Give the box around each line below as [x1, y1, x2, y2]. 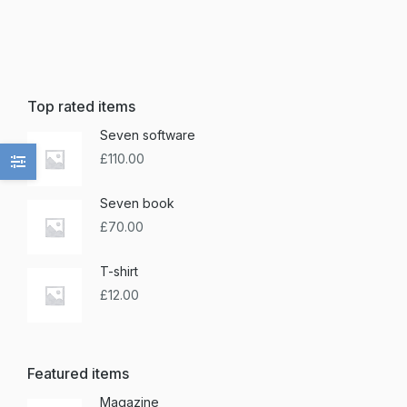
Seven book [100, 195, 174, 211]
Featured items [27, 364, 129, 382]
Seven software [100, 127, 195, 143]
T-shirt [100, 263, 138, 279]
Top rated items [27, 97, 135, 115]
